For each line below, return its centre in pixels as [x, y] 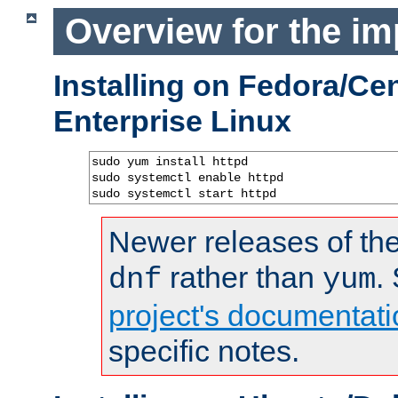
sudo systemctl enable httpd [187, 177]
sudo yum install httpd [170, 161]
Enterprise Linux [172, 120]
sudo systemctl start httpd [184, 193]
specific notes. [204, 350]
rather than [242, 277]
